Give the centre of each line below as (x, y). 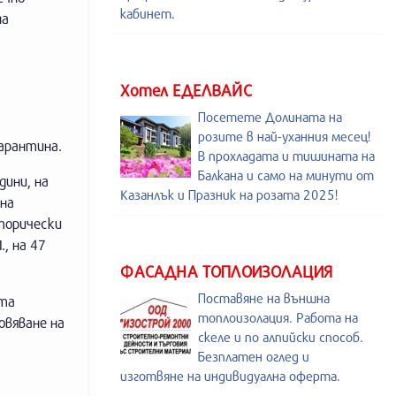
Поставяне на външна (264, 298)
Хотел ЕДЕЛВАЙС (186, 90)
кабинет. (148, 13)
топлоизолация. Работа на (278, 317)
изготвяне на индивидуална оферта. (230, 376)
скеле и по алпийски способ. (281, 337)
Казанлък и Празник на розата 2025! (229, 194)
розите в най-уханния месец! (284, 136)
